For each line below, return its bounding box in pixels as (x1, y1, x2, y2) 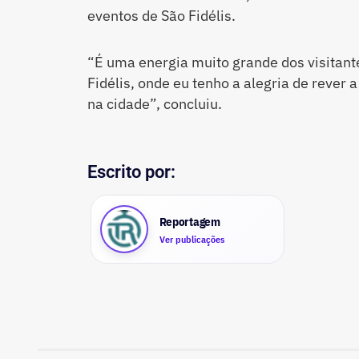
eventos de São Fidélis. (87, 6, 236, 26)
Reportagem (159, 213, 220, 229)
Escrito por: (87, 162, 175, 183)
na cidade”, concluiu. (87, 94, 222, 113)
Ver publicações (159, 232, 224, 245)
